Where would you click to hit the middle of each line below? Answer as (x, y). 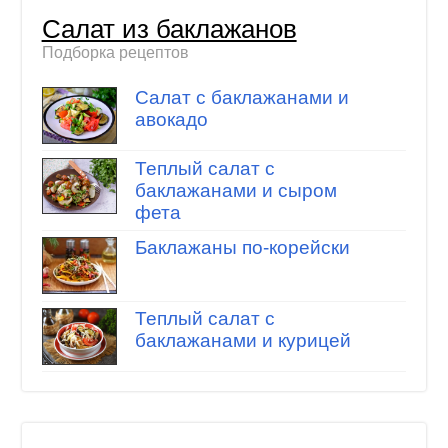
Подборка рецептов (115, 52)
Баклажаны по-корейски (242, 248)
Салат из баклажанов (169, 28)
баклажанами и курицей (242, 340)
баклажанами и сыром (235, 190)
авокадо (171, 120)
